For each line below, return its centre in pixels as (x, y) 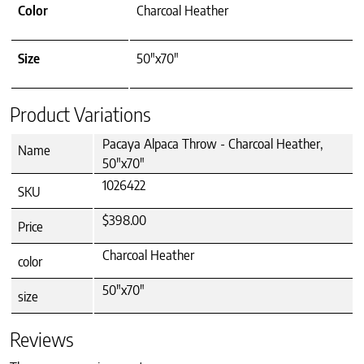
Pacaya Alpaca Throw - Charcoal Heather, (212, 144)
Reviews (42, 340)
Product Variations (80, 115)
